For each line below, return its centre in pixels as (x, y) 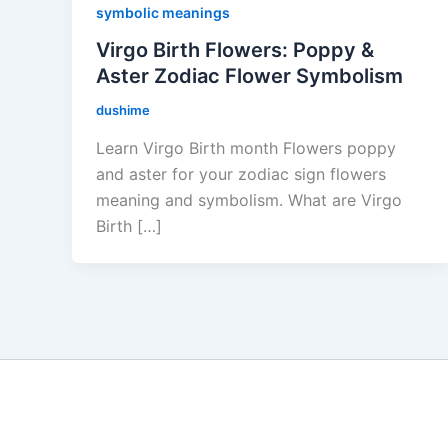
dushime (123, 110)
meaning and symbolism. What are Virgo (249, 200)
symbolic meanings (163, 12)
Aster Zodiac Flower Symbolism (249, 76)
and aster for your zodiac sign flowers (241, 174)
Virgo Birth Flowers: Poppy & (235, 50)
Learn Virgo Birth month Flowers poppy (246, 148)
